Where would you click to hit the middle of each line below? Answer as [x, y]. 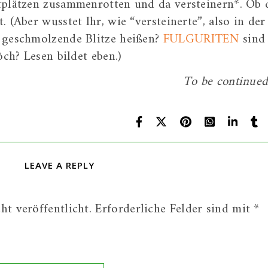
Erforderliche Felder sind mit [175, 209]
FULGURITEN [201, 39]
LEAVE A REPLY [60, 165]
